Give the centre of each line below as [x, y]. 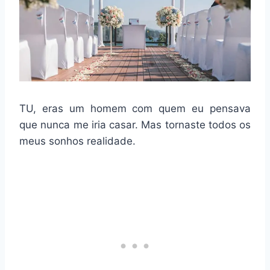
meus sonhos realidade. [77, 141]
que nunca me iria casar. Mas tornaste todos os [135, 124]
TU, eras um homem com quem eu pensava [135, 108]
